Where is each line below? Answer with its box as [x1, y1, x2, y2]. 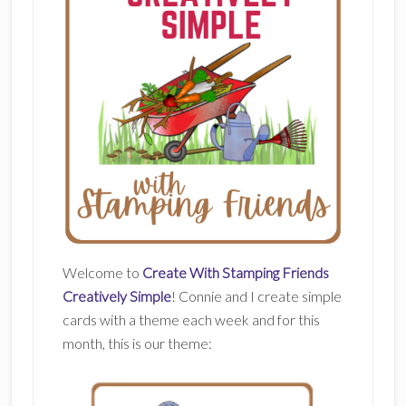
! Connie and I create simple [170, 287, 342, 304]
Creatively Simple [62, 287, 171, 304]
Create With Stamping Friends [141, 264, 329, 281]
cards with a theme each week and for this [62, 311, 320, 328]
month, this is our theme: [62, 334, 212, 352]
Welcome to [62, 264, 142, 281]
